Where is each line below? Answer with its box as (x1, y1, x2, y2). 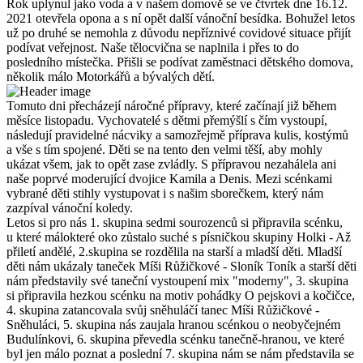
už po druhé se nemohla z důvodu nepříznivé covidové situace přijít (6, 26, 351, 41)
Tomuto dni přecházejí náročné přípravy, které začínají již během (6, 99, 336, 113)
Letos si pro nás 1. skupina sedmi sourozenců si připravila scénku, (6, 216, 343, 230)
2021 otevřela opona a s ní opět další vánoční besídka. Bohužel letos (6, 11, 355, 26)
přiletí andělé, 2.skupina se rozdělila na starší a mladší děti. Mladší (6, 245, 342, 259)
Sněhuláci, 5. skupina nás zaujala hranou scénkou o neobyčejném (6, 318, 340, 332)
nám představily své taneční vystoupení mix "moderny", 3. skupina (6, 274, 348, 288)
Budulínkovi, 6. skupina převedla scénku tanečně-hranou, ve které (6, 332, 344, 347)
